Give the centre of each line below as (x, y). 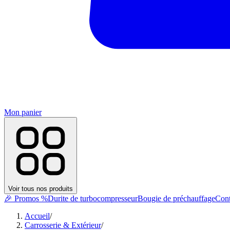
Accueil (37, 216)
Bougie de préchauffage (176, 198)
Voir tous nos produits (41, 189)
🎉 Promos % (26, 198)
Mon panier (23, 112)
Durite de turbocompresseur (93, 198)
